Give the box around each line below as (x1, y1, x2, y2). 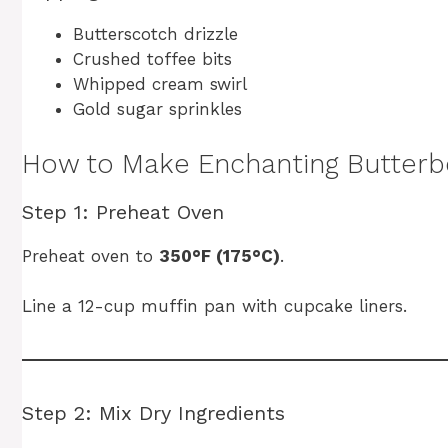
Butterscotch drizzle (73, 24, 238, 45)
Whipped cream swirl (73, 74, 247, 95)
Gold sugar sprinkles (73, 99, 242, 120)
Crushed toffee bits (73, 49, 232, 70)
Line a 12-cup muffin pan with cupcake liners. (22, 296, 407, 317)
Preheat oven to (22, 245, 159, 266)
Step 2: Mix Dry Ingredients (22, 401, 285, 426)
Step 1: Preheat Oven (22, 199, 224, 224)
